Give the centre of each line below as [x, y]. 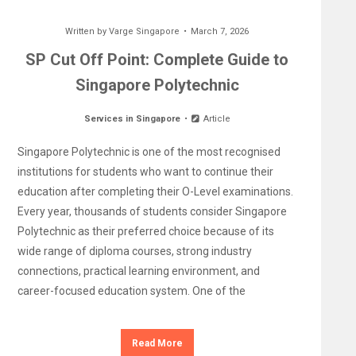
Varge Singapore [145, 31]
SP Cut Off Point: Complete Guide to [157, 60]
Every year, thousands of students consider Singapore [152, 211]
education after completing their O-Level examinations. [155, 192]
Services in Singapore [132, 119]
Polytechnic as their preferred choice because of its [145, 231]
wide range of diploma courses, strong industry [134, 251]
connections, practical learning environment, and [138, 271]
